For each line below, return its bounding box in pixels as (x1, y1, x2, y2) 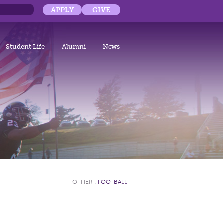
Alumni (62, 43, 86, 50)
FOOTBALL (98, 178, 127, 185)
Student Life (6, 43, 45, 50)
